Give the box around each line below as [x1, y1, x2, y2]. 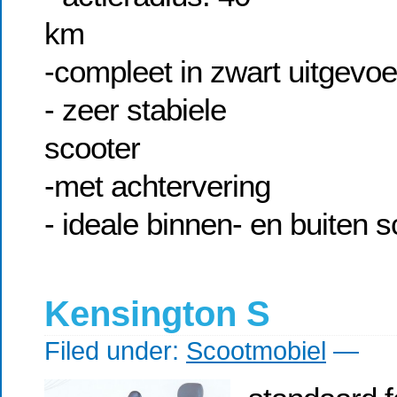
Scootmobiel [186, 336, 326, 366]
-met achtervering [44, 168, 270, 204]
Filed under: [44, 336, 186, 366]
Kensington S [44, 293, 270, 335]
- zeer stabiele [44, 92, 226, 128]
